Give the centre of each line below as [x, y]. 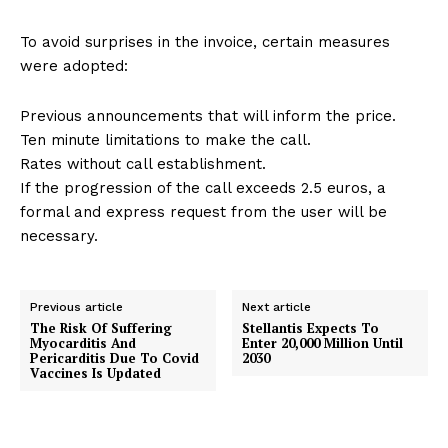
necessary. [59, 236]
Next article [277, 307]
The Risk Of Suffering [101, 328]
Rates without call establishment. [143, 164]
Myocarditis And [83, 343]
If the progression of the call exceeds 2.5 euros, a [203, 188]
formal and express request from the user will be [203, 212]
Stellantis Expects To [311, 328]
